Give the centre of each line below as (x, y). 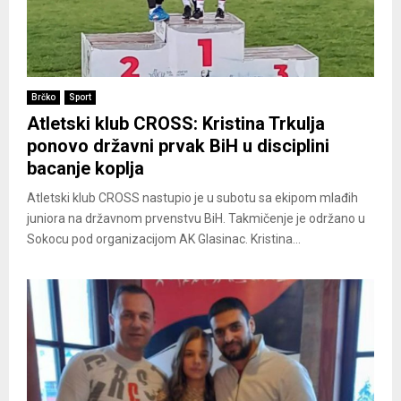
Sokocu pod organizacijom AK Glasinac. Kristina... (164, 239)
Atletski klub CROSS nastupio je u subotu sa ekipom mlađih (192, 198)
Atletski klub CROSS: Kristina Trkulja (176, 124)
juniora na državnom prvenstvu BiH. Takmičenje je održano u (196, 219)
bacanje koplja (85, 169)
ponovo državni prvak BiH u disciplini (178, 146)
